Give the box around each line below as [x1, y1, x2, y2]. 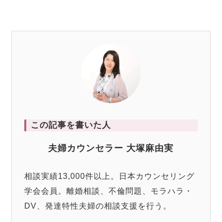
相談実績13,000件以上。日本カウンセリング [24, 172, 195, 181]
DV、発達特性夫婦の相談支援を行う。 [24, 202, 172, 211]
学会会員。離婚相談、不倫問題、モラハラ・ [24, 187, 193, 196]
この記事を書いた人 [30, 120, 111, 130]
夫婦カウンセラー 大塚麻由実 [48, 143, 174, 154]
